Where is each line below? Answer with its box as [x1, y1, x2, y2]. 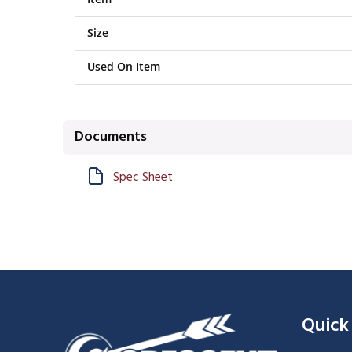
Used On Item [87, 59, 160, 74]
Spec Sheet [113, 167, 173, 188]
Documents [75, 126, 147, 148]
